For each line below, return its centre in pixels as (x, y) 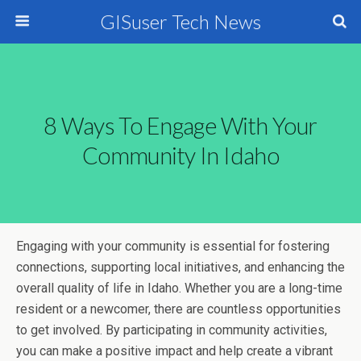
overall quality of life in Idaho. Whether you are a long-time (179, 288)
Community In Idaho (180, 156)
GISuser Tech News (180, 21)
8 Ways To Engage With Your (180, 126)
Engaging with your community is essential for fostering (173, 246)
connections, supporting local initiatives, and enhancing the (180, 267)
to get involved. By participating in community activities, (172, 330)
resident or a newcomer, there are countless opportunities (178, 309)
